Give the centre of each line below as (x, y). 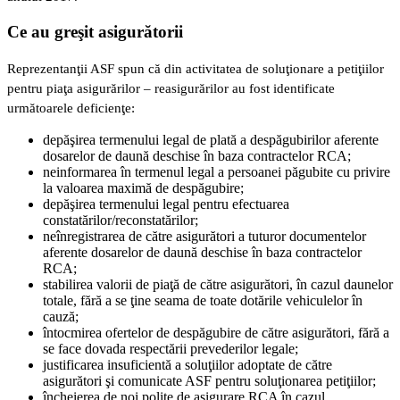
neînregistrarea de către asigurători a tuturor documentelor (204, 236)
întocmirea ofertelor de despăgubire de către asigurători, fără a (216, 332)
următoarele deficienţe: (71, 108)
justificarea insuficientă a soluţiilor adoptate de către (187, 364)
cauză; (61, 316)
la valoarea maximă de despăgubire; (143, 187)
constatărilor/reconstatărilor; (121, 220)
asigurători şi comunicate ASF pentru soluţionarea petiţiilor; (209, 380)
